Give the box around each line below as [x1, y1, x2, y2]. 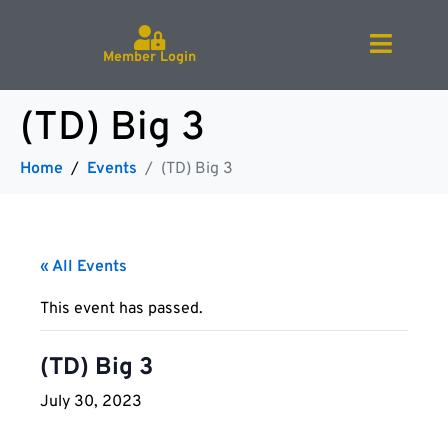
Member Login [102, 48, 196, 66]
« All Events [40, 257, 127, 277]
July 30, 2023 [40, 392, 142, 412]
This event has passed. [40, 299, 203, 319]
